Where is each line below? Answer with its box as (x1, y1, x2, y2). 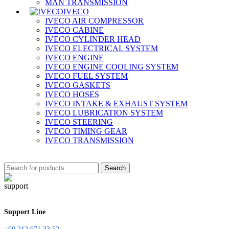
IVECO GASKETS (45, 81, 110, 89)
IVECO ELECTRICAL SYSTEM (45, 44, 158, 53)
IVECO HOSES (45, 90, 99, 99)
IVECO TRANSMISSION (45, 136, 134, 145)
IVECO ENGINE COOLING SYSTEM (45, 62, 178, 71)
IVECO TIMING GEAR (45, 127, 127, 135)
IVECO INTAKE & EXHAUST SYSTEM (45, 99, 188, 108)
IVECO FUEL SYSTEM (45, 72, 128, 80)
